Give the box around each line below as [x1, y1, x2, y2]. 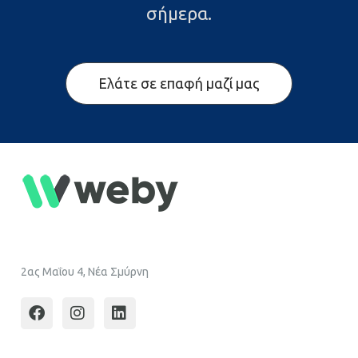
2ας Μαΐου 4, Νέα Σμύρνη [21, 265, 149, 279]
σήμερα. [146, 3, 212, 24]
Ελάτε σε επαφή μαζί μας [98, 76, 260, 92]
